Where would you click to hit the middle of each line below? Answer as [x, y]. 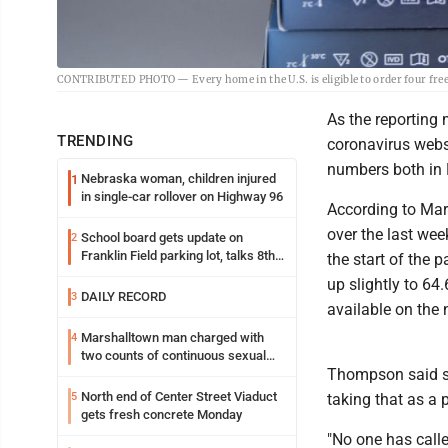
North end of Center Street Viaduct [179, 396]
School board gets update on [162, 237]
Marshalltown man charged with [172, 337]
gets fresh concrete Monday [161, 414]
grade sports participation [154, 273]
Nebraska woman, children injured [178, 178]
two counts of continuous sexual [173, 355]
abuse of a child [126, 373]
